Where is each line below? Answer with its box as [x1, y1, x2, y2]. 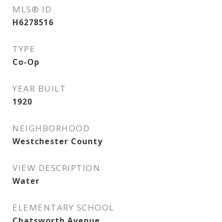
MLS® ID [12, 3, 52, 15]
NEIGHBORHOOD [12, 122, 90, 134]
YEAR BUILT [12, 83, 66, 94]
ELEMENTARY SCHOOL [12, 202, 114, 213]
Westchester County [12, 136, 103, 147]
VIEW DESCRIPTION [12, 162, 100, 173]
